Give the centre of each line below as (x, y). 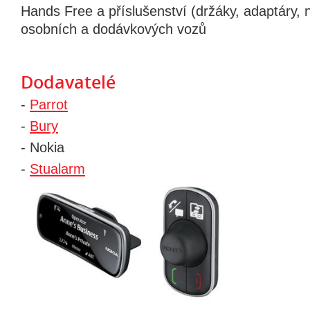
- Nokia (43, 147)
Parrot (49, 104)
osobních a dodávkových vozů (113, 29)
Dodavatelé (68, 82)
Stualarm (57, 169)
